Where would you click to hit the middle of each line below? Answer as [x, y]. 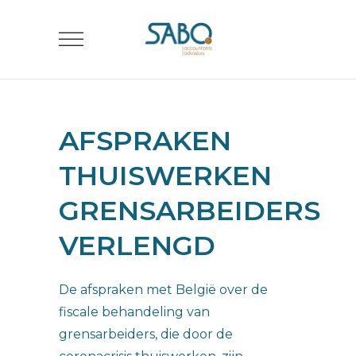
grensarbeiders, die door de [146, 334]
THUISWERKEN [165, 176]
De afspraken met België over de [163, 290]
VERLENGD [137, 246]
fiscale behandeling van [134, 312]
